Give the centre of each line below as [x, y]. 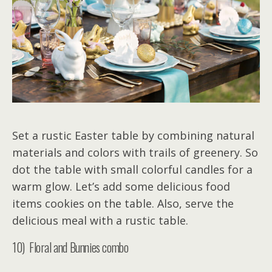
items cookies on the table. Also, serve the [123, 204]
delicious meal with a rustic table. [100, 221]
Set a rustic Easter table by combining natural [133, 136]
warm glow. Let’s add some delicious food [121, 187]
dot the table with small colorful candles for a [132, 170]
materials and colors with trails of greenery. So [135, 153]
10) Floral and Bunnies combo [70, 247]
